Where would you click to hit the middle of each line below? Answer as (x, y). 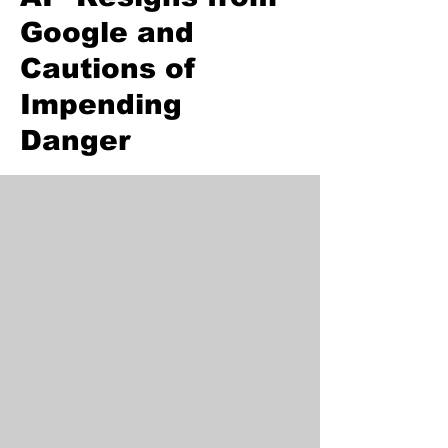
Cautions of (108, 68)
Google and (107, 32)
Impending (101, 104)
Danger (75, 140)
